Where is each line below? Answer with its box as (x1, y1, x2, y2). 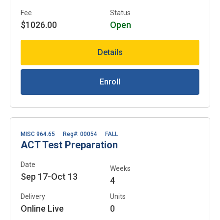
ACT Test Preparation (21, 138, 118, 151)
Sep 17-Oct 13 (21, 171, 78, 182)
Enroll (100, 77, 120, 86)
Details (97, 47, 123, 57)
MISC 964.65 (21, 130, 55, 137)
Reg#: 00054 (63, 130, 97, 137)
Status (110, 8, 131, 17)
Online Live (21, 203, 64, 214)
